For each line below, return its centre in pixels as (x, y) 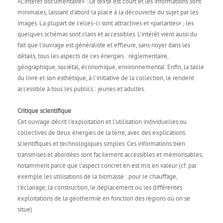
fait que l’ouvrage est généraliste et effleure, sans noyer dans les (104, 45)
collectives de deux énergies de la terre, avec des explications (101, 133)
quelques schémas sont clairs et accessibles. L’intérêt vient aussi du (107, 34)
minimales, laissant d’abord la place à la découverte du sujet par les (108, 12)
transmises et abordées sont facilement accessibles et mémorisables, (110, 155)
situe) (25, 209)
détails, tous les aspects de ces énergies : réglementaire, (93, 56)
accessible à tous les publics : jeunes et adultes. (81, 89)
